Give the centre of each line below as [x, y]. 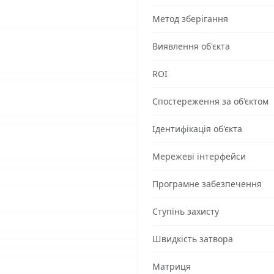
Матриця [172, 266]
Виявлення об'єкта [191, 46]
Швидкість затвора [193, 239]
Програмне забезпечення [207, 184]
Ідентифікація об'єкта [197, 129]
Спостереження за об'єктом [210, 101]
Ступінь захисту [186, 211]
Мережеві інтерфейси [199, 156]
